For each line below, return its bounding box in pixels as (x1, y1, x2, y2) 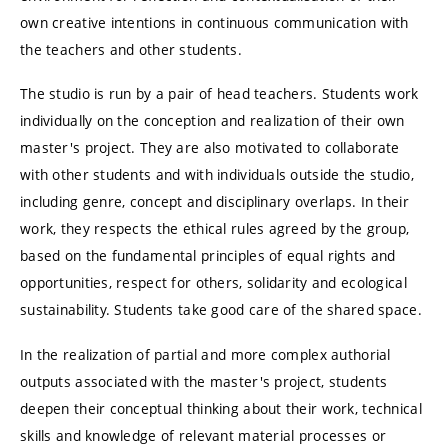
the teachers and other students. (20, 39, 242, 59)
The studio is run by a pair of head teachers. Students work (20, 84, 419, 104)
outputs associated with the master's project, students (20, 371, 388, 391)
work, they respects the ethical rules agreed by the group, (20, 219, 410, 239)
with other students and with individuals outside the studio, (20, 165, 414, 185)
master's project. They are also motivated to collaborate (20, 138, 400, 158)
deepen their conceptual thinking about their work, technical (20, 398, 422, 418)
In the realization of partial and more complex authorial (20, 344, 391, 364)
